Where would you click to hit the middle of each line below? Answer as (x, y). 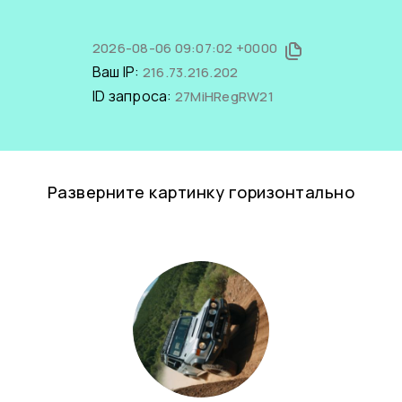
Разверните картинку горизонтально (201, 192)
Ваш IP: (117, 72)
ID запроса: (133, 96)
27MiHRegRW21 (224, 96)
